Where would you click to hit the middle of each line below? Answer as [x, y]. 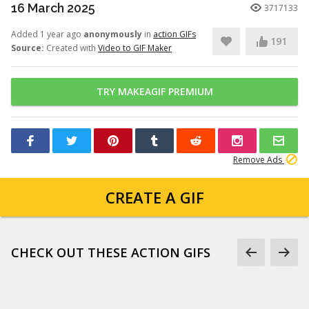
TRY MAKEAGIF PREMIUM [154, 91]
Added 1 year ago [47, 34]
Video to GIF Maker [135, 48]
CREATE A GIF [154, 197]
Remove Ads [259, 160]
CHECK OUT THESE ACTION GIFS [111, 252]
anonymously [113, 34]
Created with [71, 48]
